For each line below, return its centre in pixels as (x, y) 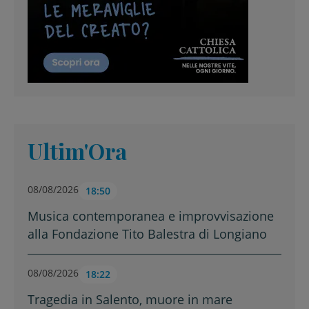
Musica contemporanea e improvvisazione (151, 216)
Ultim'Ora (77, 151)
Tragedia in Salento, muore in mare (130, 299)
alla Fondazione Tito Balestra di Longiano (147, 234)
